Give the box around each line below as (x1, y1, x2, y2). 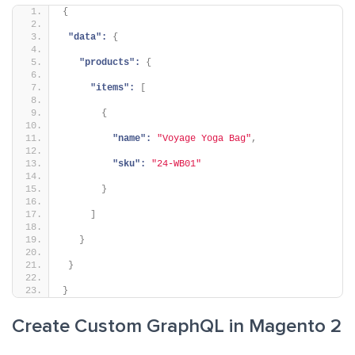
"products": (79, 56, 140, 68)
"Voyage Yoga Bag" (157, 132, 251, 144)
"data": (68, 31, 107, 43)
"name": (113, 132, 151, 144)
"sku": (113, 158, 146, 170)
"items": (90, 82, 135, 94)
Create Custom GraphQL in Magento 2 (12, 316, 342, 336)
